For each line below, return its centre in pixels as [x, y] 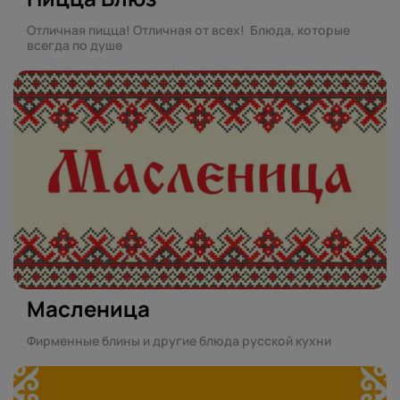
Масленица [88, 308]
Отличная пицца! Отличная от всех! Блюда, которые [188, 30]
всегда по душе [75, 46]
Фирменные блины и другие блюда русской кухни [179, 340]
